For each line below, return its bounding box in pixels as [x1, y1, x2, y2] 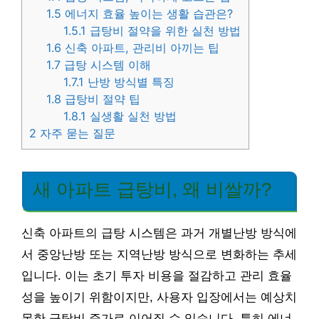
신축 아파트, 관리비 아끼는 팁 [61, 41, 220, 56]
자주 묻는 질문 [36, 126, 115, 141]
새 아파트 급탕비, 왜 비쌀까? [33, 179, 271, 199]
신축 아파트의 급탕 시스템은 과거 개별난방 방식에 [21, 226, 297, 241]
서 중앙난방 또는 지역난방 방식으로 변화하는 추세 [21, 248, 297, 262]
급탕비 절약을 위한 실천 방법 [86, 23, 241, 38]
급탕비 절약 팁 [61, 92, 141, 107]
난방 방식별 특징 [84, 75, 175, 90]
